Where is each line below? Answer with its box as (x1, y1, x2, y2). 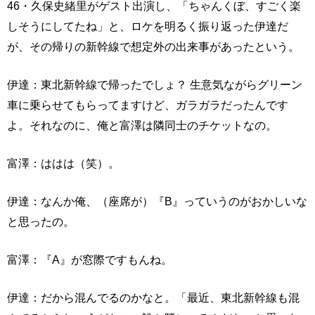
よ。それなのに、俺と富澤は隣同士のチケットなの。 (7, 119, 277, 132)
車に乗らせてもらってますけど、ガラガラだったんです (7, 98, 288, 112)
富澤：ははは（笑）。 (7, 157, 120, 170)
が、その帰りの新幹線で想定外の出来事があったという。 (7, 40, 300, 53)
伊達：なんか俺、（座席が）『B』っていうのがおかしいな (7, 195, 307, 208)
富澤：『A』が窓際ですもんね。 (7, 253, 172, 266)
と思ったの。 (7, 215, 75, 229)
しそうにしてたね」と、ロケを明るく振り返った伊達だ (7, 20, 288, 33)
